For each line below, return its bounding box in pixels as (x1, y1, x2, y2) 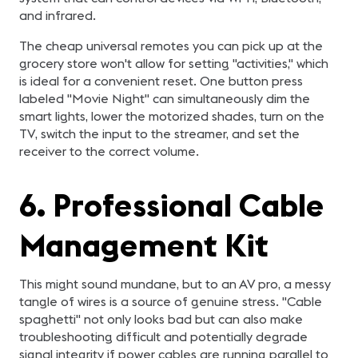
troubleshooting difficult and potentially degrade (19, 328, 308, 344)
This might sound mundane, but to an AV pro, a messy (19, 276, 331, 292)
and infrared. (19, 7, 96, 23)
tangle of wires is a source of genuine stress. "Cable (19, 293, 322, 309)
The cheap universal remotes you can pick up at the (19, 38, 323, 54)
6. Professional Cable (19, 185, 324, 225)
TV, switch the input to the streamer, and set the (19, 125, 300, 141)
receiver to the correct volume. (19, 143, 199, 159)
